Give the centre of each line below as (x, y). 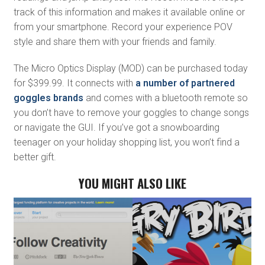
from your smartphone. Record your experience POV (123, 27)
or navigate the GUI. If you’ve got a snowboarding (116, 128)
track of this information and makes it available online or (129, 12)
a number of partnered (185, 83)
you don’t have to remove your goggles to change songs (131, 113)
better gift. (35, 157)
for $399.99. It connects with (74, 83)
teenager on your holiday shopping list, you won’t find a (126, 143)
